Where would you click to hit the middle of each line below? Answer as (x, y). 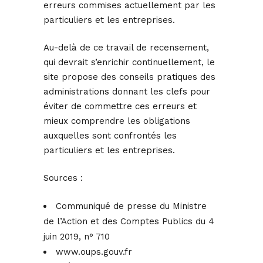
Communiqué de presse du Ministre (131, 206)
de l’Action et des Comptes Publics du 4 (129, 222)
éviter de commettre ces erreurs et (120, 107)
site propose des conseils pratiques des (129, 77)
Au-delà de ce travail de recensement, (126, 48)
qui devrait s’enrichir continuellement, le (129, 63)
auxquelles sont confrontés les (110, 136)
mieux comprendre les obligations (117, 121)
